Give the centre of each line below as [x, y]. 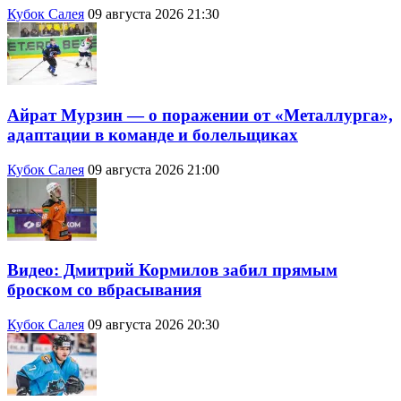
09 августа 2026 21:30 [154, 14]
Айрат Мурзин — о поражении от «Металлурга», [200, 115]
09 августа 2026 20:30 [154, 324]
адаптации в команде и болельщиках [153, 134]
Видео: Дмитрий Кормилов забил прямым [172, 270]
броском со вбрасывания [104, 290]
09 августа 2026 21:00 [154, 169]
